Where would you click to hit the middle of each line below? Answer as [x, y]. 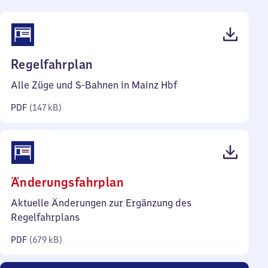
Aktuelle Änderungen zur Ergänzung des [101, 203]
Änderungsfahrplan [68, 182]
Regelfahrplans [45, 217]
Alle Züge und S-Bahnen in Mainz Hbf [94, 85]
